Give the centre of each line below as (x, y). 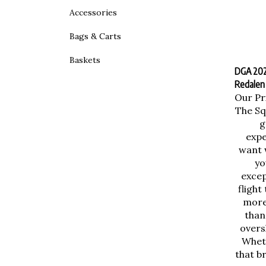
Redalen (249, 81)
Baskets (85, 60)
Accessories (93, 12)
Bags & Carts (95, 36)
